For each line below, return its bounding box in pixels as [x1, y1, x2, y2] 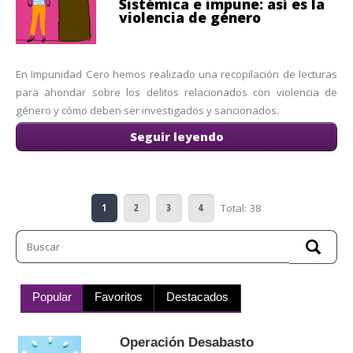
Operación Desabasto [119, 334, 254, 350]
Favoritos [94, 291, 143, 304]
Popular [32, 291, 72, 304]
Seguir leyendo [129, 128, 224, 144]
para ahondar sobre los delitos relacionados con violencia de [16, 84, 337, 99]
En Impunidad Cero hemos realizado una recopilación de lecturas [16, 66, 337, 81]
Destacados [166, 291, 229, 304]
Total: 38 [220, 200, 262, 215]
